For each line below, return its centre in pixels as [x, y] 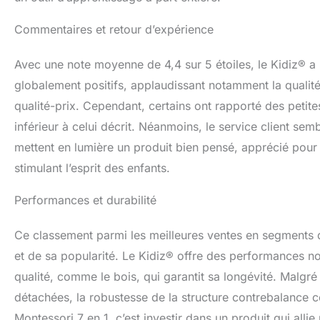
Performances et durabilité [85, 200]
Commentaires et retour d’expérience [114, 30]
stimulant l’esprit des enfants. [92, 168]
